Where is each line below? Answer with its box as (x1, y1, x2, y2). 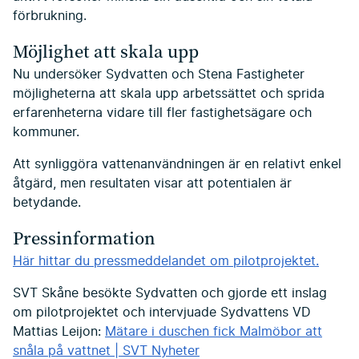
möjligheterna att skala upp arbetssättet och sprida (13, 87, 325, 101)
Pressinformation (13, 226, 155, 250)
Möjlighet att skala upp (13, 39, 199, 63)
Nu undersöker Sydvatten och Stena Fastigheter (13, 68, 305, 82)
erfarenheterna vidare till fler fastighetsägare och (13, 107, 312, 120)
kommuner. (13, 126, 79, 139)
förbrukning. (13, 10, 87, 22)
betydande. (13, 196, 81, 210)
